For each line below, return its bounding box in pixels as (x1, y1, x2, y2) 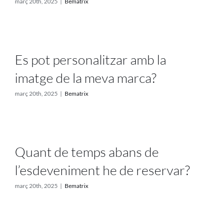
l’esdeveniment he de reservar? (15, 161, 190, 178)
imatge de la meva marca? (15, 69, 156, 86)
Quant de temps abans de (15, 143, 159, 160)
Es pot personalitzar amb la (15, 51, 166, 68)
